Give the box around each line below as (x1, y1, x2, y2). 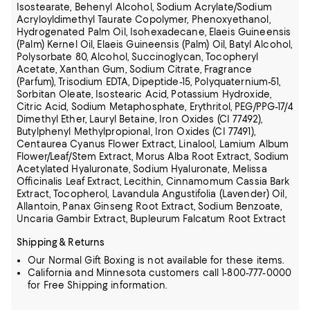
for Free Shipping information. (28, 280, 167, 291)
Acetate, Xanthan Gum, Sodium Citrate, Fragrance (17, 64, 253, 75)
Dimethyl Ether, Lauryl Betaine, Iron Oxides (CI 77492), (17, 113, 263, 125)
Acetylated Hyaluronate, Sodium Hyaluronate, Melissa (17, 163, 267, 174)
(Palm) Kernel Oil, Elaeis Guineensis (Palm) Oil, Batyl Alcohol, (17, 39, 293, 50)
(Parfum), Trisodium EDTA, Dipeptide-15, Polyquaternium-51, (17, 76, 281, 87)
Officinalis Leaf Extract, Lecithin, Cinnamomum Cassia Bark (17, 176, 290, 187)
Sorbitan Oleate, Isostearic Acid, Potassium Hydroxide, (17, 89, 272, 100)
